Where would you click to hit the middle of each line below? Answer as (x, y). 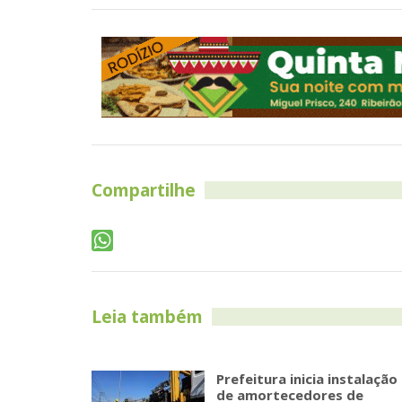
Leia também (147, 317)
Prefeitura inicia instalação (307, 379)
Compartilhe (144, 190)
